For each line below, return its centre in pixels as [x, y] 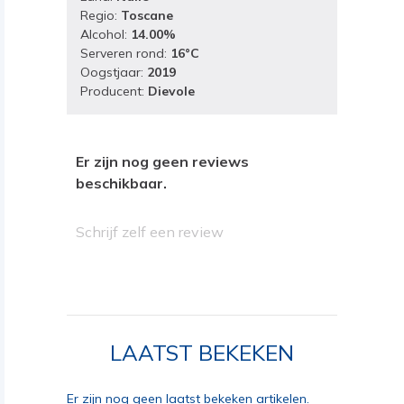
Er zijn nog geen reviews [162, 161]
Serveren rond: [125, 53]
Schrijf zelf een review [150, 232]
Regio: [101, 15]
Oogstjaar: [114, 72]
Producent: [114, 91]
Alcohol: [106, 34]
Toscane [147, 15]
